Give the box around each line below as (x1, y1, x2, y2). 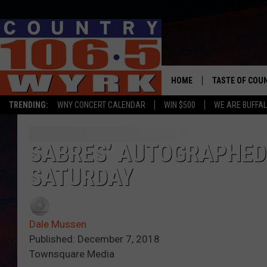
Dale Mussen (29, 218, 86, 231)
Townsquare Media (29, 248, 114, 260)
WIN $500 (164, 100, 195, 110)
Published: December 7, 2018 (29, 233, 160, 246)
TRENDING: (9, 100, 48, 110)
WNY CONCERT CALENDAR (57, 100, 145, 110)
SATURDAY (29, 163, 133, 192)
